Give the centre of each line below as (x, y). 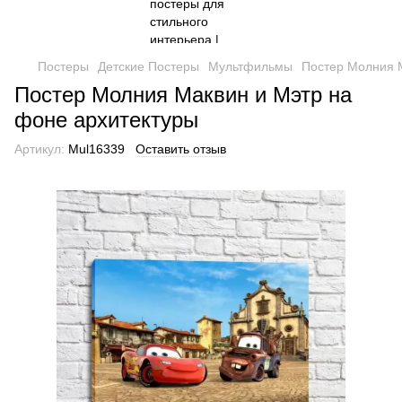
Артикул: (39, 149)
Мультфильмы (250, 66)
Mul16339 (95, 149)
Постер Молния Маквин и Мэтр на (183, 95)
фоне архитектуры (106, 120)
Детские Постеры (149, 66)
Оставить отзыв (181, 149)
